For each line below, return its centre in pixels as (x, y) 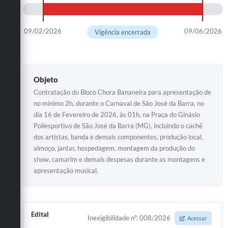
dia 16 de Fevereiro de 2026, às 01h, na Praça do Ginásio (117, 114)
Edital (40, 214)
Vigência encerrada (123, 32)
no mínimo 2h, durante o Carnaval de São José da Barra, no (119, 103)
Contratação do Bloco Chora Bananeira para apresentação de (122, 92)
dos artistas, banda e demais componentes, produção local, (118, 137)
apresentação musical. (66, 170)
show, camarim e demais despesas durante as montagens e (119, 159)
